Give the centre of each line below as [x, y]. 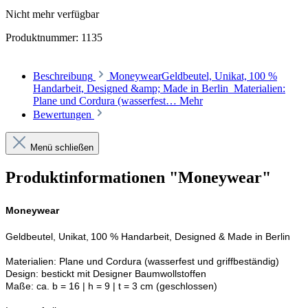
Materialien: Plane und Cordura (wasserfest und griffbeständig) [142, 261]
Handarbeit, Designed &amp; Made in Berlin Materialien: [159, 88]
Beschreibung [63, 76]
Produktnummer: [43, 37]
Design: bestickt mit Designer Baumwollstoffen [106, 273]
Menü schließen [62, 147]
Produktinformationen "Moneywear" [138, 177]
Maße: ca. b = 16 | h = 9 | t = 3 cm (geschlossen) [112, 286]
